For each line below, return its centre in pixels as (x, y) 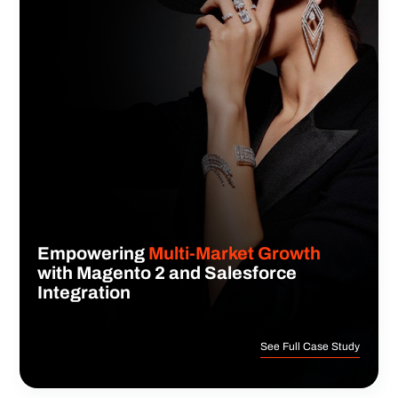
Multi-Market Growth (235, 254)
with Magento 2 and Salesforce (167, 273)
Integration (84, 293)
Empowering (93, 254)
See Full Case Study (310, 347)
